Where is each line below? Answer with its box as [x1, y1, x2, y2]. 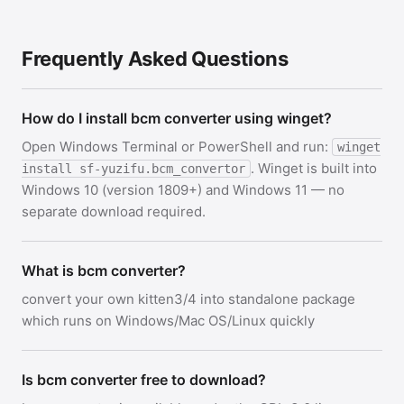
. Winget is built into [251, 160, 377, 177]
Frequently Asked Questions [22, 47, 289, 70]
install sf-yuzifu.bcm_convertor [22, 161, 245, 176]
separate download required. [22, 203, 206, 220]
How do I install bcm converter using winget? [22, 109, 332, 127]
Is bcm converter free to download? [22, 371, 266, 389]
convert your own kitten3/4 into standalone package [22, 290, 355, 308]
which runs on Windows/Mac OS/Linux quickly [22, 312, 315, 329]
